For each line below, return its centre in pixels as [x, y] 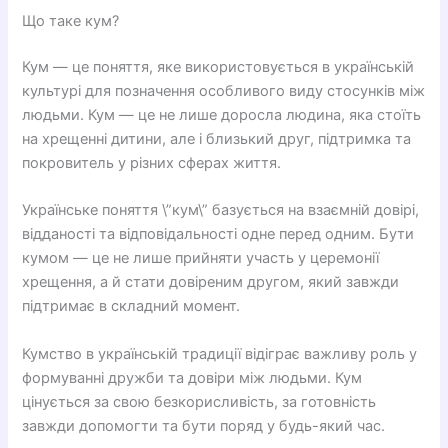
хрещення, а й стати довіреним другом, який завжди [211, 282]
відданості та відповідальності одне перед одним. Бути [218, 234]
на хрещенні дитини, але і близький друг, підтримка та [217, 139]
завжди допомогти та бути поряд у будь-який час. [204, 425]
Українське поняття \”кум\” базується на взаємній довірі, [221, 210]
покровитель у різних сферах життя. [152, 163]
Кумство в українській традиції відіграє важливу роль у [220, 353]
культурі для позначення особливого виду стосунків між [224, 91]
